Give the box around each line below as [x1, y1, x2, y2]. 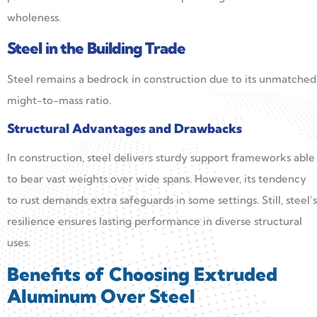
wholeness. [7, 11, 61, 25]
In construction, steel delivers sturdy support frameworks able [7, 151, 315, 164]
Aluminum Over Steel [7, 284, 195, 309]
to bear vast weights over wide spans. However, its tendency [7, 172, 306, 185]
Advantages [72, 120, 146, 137]
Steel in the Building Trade [7, 38, 186, 58]
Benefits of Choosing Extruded [7, 263, 277, 287]
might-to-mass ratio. [7, 93, 111, 107]
